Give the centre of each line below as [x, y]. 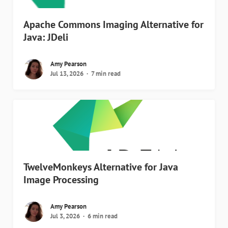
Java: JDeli [46, 37]
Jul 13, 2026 [67, 74]
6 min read [103, 216]
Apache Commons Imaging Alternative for [114, 25]
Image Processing [61, 180]
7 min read [106, 74]
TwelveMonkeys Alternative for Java [101, 167]
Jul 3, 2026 [65, 216]
